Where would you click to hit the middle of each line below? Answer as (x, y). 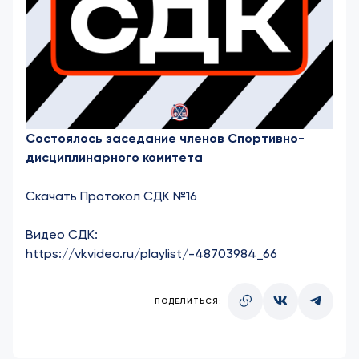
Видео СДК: (62, 234)
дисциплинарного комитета (114, 157)
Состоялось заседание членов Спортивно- (165, 138)
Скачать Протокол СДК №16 (111, 196)
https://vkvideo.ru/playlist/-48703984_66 (151, 254)
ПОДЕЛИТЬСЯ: (188, 301)
